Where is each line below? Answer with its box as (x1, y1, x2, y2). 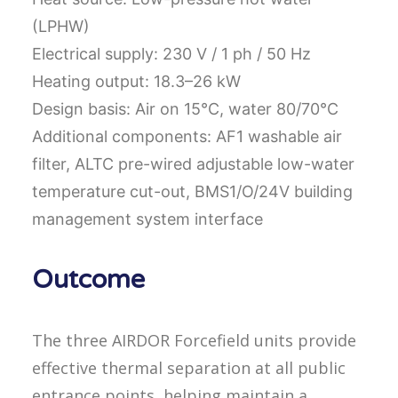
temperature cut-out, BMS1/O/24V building (32, 182, 353, 201)
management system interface (32, 210, 263, 228)
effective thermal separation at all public (32, 357, 346, 378)
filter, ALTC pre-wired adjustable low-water (32, 155, 354, 173)
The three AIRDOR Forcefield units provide (32, 330, 356, 351)
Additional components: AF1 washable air (32, 127, 342, 146)
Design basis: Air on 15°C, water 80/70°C (32, 99, 338, 118)
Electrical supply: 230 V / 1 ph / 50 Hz (32, 44, 311, 63)
